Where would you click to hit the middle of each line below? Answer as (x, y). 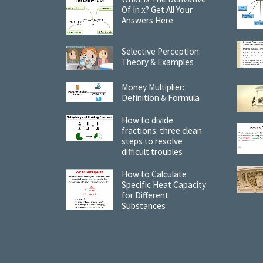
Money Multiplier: (153, 87)
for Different (145, 195)
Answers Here (147, 20)
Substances (144, 206)
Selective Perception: (161, 51)
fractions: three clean (162, 131)
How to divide (147, 120)
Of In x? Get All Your (157, 9)
